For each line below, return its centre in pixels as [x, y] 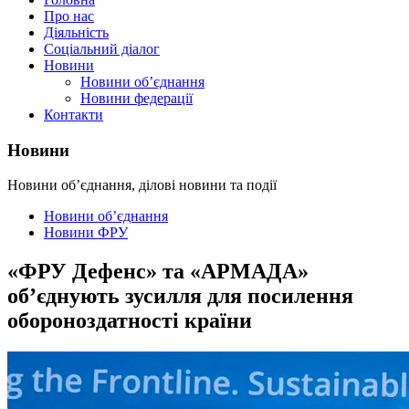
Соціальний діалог [102, 49]
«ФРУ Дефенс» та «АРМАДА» [158, 272]
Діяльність [76, 32]
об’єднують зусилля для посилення [180, 296]
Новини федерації [136, 98]
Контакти [73, 115]
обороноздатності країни [130, 321]
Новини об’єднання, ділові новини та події [142, 185]
